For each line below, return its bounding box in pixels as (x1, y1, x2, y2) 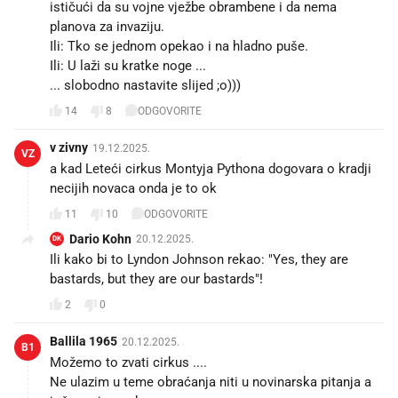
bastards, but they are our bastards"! (50, 270, 263, 287)
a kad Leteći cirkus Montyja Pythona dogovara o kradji (50, 160, 371, 177)
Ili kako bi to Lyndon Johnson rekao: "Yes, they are (50, 251, 348, 267)
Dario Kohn (69, 231, 131, 246)
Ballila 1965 (50, 333, 117, 348)
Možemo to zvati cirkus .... (50, 354, 207, 370)
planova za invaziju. (50, 18, 164, 35)
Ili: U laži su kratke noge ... (50, 57, 206, 74)
